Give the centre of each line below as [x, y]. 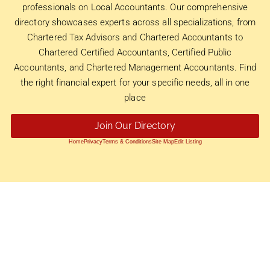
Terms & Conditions [127, 142]
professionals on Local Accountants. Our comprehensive [135, 7]
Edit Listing [188, 142]
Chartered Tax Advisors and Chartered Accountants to [135, 37]
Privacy [93, 142]
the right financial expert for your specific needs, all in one [135, 82]
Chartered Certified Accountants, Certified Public [135, 52]
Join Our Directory [135, 126]
